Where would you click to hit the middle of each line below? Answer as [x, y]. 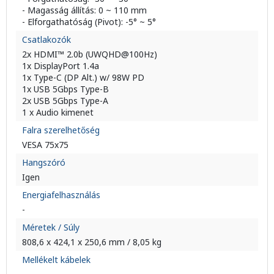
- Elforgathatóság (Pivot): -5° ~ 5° [89, 22]
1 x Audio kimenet [58, 112]
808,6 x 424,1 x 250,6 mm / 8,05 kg [92, 242]
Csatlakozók [46, 39]
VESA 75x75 [45, 145]
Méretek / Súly [51, 227]
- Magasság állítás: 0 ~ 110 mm [84, 10]
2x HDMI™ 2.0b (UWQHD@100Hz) [90, 54]
